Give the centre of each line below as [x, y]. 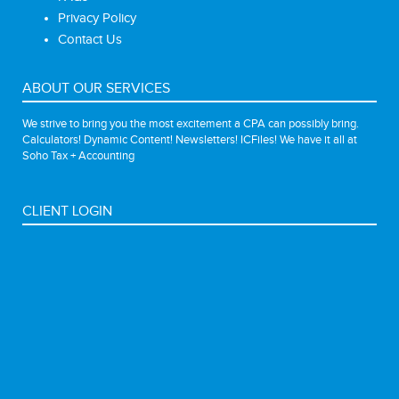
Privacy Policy [97, 19]
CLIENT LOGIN [67, 212]
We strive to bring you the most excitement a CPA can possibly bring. [191, 124]
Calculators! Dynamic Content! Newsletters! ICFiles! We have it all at [190, 140]
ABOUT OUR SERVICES [96, 89]
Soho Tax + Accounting [78, 156]
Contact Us [90, 40]
